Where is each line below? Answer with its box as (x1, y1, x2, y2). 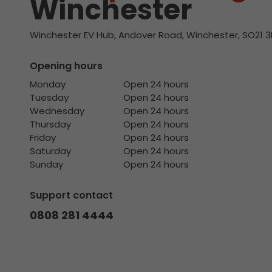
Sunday (29, 158, 63, 171)
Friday (29, 131, 56, 144)
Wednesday (29, 104, 84, 117)
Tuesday (29, 91, 69, 104)
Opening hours (29, 59, 103, 73)
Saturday (29, 144, 71, 157)
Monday (29, 78, 66, 90)
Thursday (29, 118, 71, 131)
